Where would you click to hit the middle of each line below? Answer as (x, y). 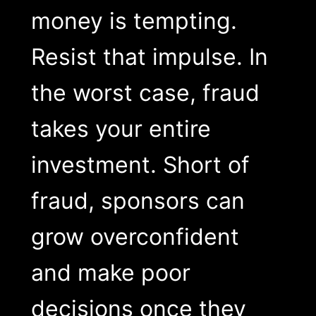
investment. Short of (140, 164)
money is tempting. (134, 20)
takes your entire (121, 128)
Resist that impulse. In (149, 56)
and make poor (110, 272)
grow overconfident (135, 236)
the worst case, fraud (145, 92)
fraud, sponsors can (138, 200)
